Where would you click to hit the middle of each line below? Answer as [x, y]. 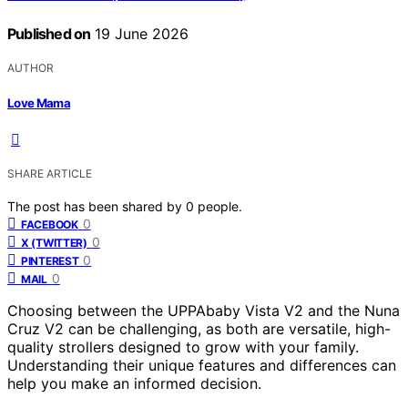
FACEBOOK [50, 224]
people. [220, 206]
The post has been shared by [97, 206]
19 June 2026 [140, 34]
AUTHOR [31, 68]
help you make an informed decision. [134, 383]
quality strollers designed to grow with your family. [183, 347]
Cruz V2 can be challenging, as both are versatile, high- [199, 328]
